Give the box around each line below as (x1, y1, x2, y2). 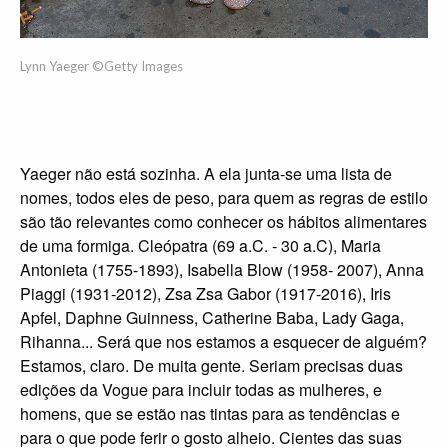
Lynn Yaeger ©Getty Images (20, 58, 183, 75)
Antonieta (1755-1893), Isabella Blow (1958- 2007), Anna (20, 258, 424, 282)
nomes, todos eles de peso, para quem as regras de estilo (20, 186, 428, 210)
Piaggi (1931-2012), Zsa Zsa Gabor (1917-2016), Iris (20, 282, 391, 306)
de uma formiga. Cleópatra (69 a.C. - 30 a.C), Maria (20, 234, 381, 258)
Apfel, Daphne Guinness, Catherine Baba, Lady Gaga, (20, 306, 404, 330)
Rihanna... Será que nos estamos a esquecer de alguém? (20, 330, 427, 354)
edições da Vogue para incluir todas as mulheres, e (20, 378, 382, 402)
